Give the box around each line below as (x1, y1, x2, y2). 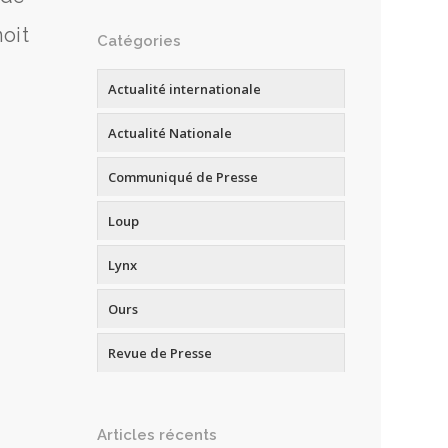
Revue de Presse (107, 344, 212, 363)
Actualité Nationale (107, 124, 232, 143)
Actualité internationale (107, 80, 261, 99)
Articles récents (96, 426, 217, 445)
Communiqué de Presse (107, 168, 258, 187)
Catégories (96, 32, 181, 51)
